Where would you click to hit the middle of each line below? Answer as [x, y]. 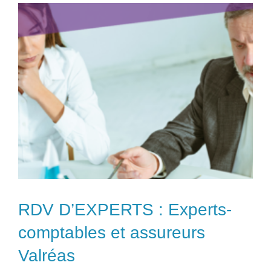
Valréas [47, 256]
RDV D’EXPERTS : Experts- [125, 210]
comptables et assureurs [112, 233]
